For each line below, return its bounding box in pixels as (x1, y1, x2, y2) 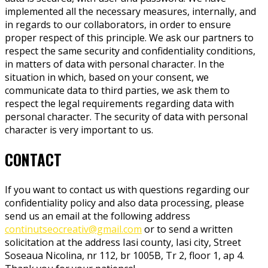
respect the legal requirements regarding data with (5, 96, 234, 110)
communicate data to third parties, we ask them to (5, 83, 230, 97)
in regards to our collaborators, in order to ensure (5, 17, 231, 31)
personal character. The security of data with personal (5, 109, 248, 123)
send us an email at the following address (5, 209, 190, 223)
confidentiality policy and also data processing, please (5, 196, 244, 209)
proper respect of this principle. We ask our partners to (5, 31, 254, 44)
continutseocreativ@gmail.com (5, 223, 142, 236)
